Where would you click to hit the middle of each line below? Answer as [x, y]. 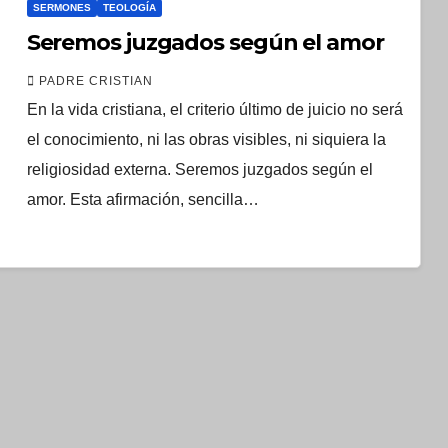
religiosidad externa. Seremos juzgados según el [199, 169]
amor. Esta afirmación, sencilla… [142, 199]
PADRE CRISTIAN [95, 80]
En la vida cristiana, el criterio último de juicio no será [214, 109]
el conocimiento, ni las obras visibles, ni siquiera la [206, 139]
